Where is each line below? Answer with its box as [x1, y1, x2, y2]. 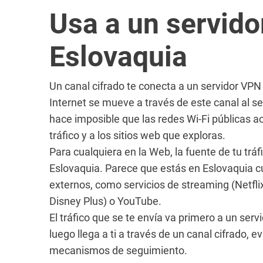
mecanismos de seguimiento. [49, 244, 187, 257]
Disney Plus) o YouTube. [49, 195, 161, 207]
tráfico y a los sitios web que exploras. [49, 129, 225, 141]
